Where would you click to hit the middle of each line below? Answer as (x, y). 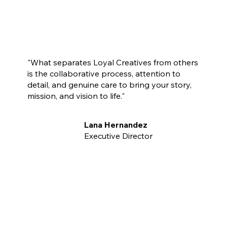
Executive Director (118, 136)
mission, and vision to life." (76, 96)
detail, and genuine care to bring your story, (109, 84)
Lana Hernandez (116, 124)
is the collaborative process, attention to (104, 73)
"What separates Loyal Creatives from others (112, 62)
